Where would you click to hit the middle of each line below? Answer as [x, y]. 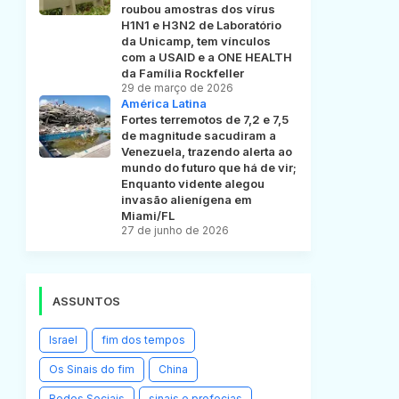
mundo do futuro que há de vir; [208, 168]
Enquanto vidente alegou [192, 184]
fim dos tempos [143, 340]
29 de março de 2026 [177, 88]
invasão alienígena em [186, 200]
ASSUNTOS [86, 301]
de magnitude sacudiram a [198, 136]
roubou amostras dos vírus [198, 9]
